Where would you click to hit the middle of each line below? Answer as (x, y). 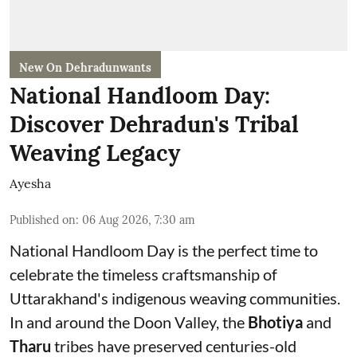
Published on (43, 220)
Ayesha (30, 183)
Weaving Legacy (95, 153)
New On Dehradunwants (85, 68)
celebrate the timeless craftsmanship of (143, 274)
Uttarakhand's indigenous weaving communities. (175, 298)
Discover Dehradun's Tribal (154, 124)
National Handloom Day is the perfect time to (164, 250)
